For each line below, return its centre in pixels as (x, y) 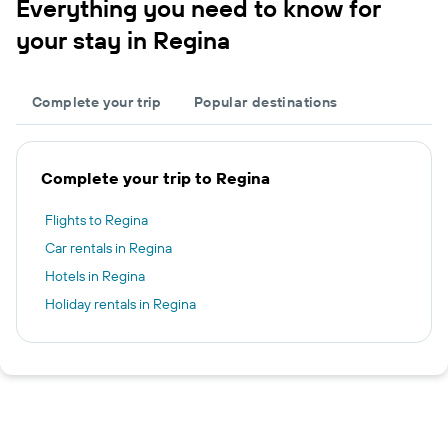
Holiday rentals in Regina (120, 304)
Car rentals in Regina (108, 248)
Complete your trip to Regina (155, 178)
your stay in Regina (123, 40)
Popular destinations (265, 102)
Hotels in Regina (95, 276)
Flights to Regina (96, 220)
